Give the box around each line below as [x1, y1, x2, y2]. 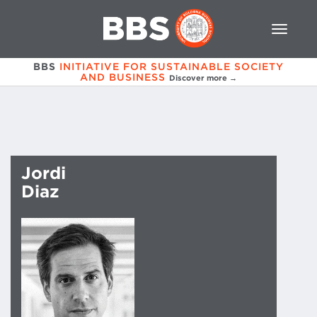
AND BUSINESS [80, 71, 166, 83]
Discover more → [169, 72, 237, 83]
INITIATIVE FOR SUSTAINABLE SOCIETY [59, 60, 284, 72]
